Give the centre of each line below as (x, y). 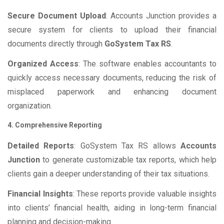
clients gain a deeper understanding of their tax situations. (108, 174)
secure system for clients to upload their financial (112, 30)
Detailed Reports (41, 146)
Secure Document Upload (57, 16)
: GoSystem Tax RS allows (127, 146)
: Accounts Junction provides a (161, 16)
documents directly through (56, 44)
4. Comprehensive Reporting (55, 125)
